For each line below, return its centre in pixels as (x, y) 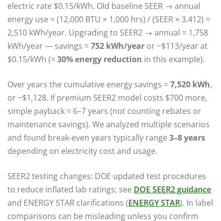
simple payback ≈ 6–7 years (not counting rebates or (104, 111)
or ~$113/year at (176, 46)
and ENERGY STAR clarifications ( (68, 203)
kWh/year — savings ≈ (49, 46)
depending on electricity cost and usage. (82, 151)
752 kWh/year (118, 46)
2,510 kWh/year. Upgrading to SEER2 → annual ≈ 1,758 (108, 32)
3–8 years (187, 137)
